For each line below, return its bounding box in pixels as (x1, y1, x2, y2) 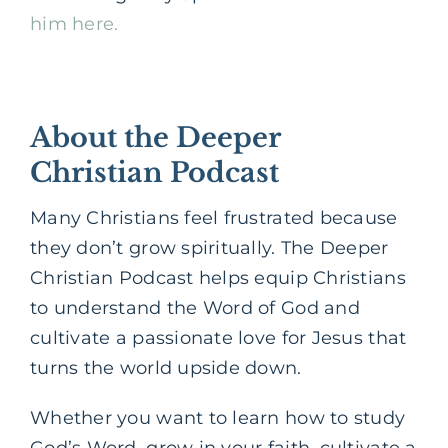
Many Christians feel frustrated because (30, 207, 398, 230)
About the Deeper (30, 120, 281, 154)
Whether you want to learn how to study (30, 407, 406, 430)
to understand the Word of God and (30, 297, 360, 320)
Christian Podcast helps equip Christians (30, 267, 406, 290)
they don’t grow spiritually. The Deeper (30, 237, 389, 260)
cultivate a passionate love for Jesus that (30, 327, 407, 350)
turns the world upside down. (30, 357, 302, 380)
